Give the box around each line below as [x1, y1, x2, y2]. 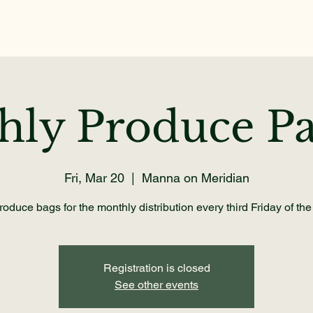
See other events [115, 278, 198, 291]
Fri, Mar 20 [64, 170, 124, 185]
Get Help [151, 24, 196, 37]
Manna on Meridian [141, 170, 249, 185]
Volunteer [216, 24, 264, 37]
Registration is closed [103, 261, 210, 275]
